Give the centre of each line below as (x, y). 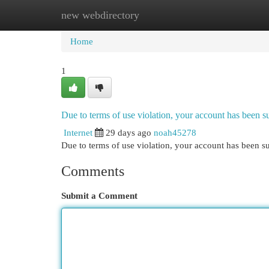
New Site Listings (153, 15)
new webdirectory (100, 15)
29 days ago (128, 132)
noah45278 (175, 132)
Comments (93, 171)
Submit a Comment (99, 195)
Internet (78, 132)
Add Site (220, 15)
